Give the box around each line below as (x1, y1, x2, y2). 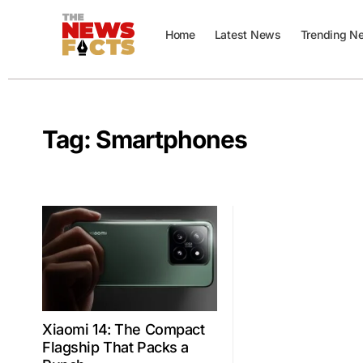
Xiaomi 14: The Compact (42, 320, 205, 338)
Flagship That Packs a (42, 338, 189, 356)
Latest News (214, 28, 281, 41)
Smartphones (96, 125, 248, 154)
